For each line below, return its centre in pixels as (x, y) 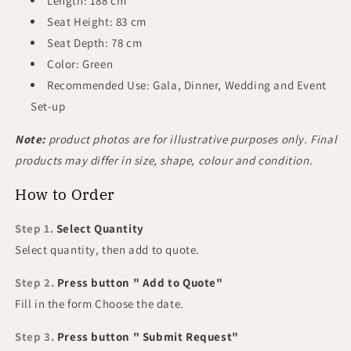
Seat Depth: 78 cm (95, 43)
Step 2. (35, 283)
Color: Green (80, 64)
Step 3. (35, 337)
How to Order (65, 194)
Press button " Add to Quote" (139, 283)
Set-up (48, 106)
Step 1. (34, 229)
